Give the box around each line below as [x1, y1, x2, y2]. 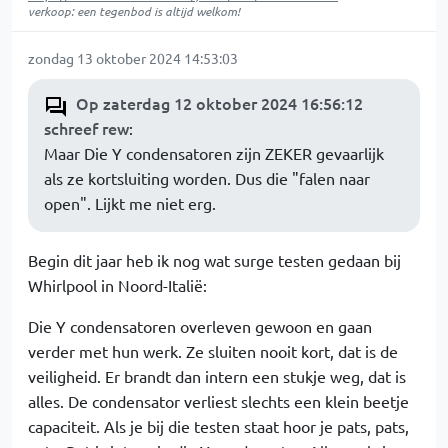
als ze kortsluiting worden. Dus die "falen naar [44, 168, 370, 188]
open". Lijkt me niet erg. [44, 193, 216, 213]
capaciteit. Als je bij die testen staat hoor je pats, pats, [28, 416, 409, 436]
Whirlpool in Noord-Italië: [28, 275, 207, 295]
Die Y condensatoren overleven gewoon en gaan [28, 316, 372, 336]
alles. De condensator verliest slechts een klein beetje [28, 391, 409, 411]
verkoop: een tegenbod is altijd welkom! [28, 3, 240, 19]
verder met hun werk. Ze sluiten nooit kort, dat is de [28, 341, 398, 361]
